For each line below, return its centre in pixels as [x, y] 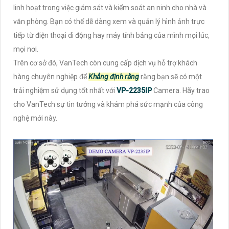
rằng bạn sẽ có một [170, 77]
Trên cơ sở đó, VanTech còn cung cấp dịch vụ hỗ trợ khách [105, 63]
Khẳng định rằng [114, 77]
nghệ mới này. [35, 118]
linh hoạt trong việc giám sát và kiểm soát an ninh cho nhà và [110, 8]
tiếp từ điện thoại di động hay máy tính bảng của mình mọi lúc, [111, 36]
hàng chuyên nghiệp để [51, 77]
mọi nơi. [26, 49]
